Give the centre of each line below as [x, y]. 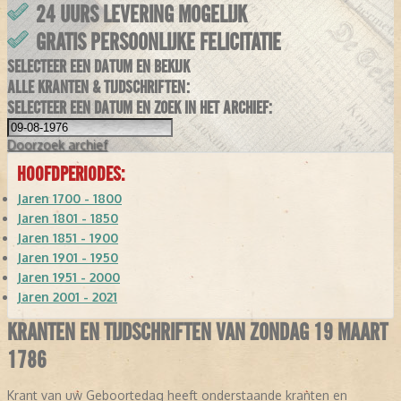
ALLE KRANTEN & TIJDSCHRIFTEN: [98, 88]
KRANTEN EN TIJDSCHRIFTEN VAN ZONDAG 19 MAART [197, 333]
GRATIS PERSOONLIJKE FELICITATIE [158, 43]
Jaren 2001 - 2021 [67, 297]
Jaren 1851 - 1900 [68, 238]
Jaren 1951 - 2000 [68, 277]
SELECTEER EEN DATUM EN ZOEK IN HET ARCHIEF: [140, 108]
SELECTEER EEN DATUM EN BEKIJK [98, 67]
